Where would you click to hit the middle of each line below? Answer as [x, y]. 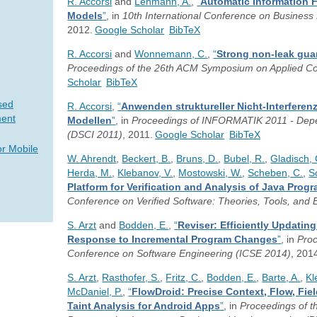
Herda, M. [90, 173]
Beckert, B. [146, 158]
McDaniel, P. [95, 292]
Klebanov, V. [145, 173]
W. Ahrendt [92, 158]
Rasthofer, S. [131, 277]
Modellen [90, 120]
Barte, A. [281, 277]
